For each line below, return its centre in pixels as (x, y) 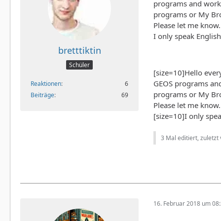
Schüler (79, 65)
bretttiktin (79, 50)
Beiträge (42, 95)
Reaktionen (46, 84)
